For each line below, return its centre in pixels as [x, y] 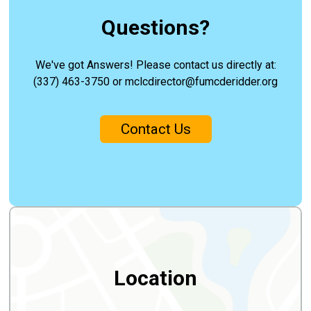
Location [155, 278]
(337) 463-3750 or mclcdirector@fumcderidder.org [155, 81]
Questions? [155, 27]
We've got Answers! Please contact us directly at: [155, 65]
